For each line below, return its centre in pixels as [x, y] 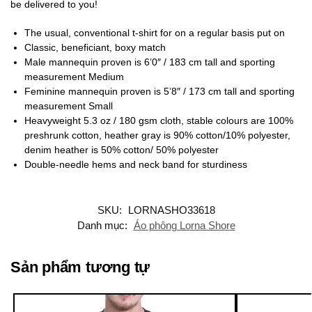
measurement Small [69, 106]
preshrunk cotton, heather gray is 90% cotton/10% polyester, [157, 135]
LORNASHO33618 [171, 210]
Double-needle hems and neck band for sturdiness [136, 164]
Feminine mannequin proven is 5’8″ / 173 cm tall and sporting [159, 91]
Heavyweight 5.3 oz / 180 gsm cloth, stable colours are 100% [159, 120]
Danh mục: [103, 225]
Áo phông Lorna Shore [184, 225]
